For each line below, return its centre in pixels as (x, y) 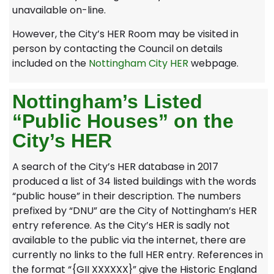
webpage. (213, 63)
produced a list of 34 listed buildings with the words (134, 182)
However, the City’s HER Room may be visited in (125, 34)
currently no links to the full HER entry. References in (138, 255)
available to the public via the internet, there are (129, 240)
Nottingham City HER (139, 63)
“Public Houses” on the (123, 121)
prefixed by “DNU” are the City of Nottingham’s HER (135, 211)
